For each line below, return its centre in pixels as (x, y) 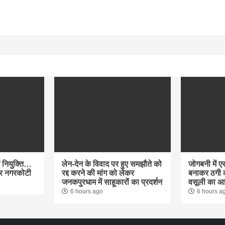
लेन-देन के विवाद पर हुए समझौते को (111, 164)
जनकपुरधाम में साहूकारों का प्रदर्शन (112, 182)
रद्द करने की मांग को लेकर (98, 173)
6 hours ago (86, 192)
